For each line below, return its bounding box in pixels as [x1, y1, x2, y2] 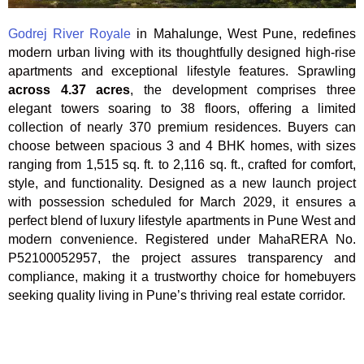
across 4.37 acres [8, 82, 131, 97]
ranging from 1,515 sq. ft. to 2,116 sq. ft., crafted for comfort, [8, 157, 356, 171]
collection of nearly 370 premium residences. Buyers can [8, 119, 356, 134]
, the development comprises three [130, 82, 357, 97]
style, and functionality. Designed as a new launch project [8, 175, 356, 190]
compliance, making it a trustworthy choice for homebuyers [8, 269, 356, 284]
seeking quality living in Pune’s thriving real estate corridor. [8, 288, 345, 302]
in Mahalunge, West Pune [131, 26, 293, 41]
